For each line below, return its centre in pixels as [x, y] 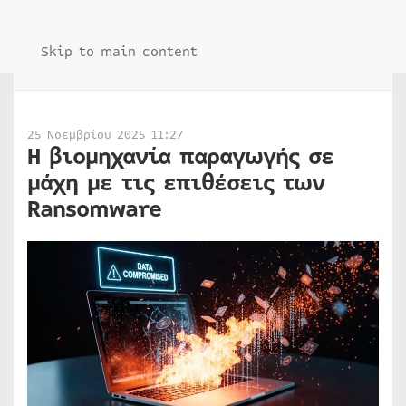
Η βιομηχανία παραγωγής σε [180, 157]
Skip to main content [119, 52]
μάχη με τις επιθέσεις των [176, 183]
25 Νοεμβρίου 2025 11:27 [105, 135]
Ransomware [94, 209]
